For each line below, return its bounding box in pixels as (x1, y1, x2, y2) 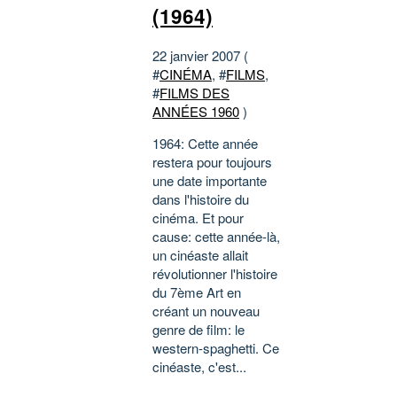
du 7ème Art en (152, 283, 241, 302)
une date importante (152, 171, 267, 191)
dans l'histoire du (152, 190, 249, 209)
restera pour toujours (152, 152, 272, 172)
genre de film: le (152, 320, 245, 339)
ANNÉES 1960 (152, 102, 239, 121)
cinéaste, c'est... (152, 357, 246, 377)
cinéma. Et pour (152, 208, 244, 228)
